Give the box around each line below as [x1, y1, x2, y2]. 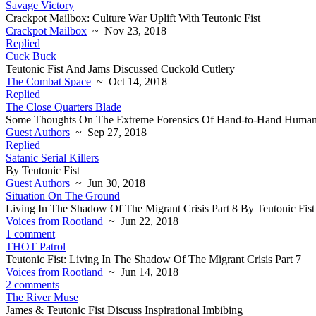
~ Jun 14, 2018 [103, 266, 178, 278]
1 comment [6, 228, 55, 240]
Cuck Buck [6, 50, 56, 62]
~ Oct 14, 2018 [91, 75, 167, 87]
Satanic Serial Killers [6, 152, 99, 164]
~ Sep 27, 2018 [70, 126, 147, 138]
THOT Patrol [6, 241, 66, 253]
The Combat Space [6, 75, 91, 87]
